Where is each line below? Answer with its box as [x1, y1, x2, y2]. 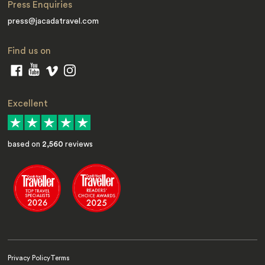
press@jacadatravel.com [8, 17, 99, 26]
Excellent [8, 98, 49, 108]
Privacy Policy [8, 255, 51, 262]
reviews [63, 140, 93, 148]
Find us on [8, 46, 51, 56]
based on [8, 140, 43, 148]
